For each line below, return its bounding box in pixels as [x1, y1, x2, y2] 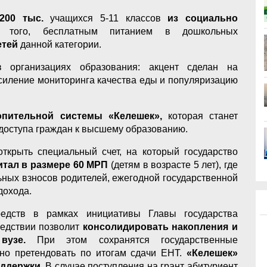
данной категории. [18, 39, 101, 49]
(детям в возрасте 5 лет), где [110, 159, 238, 170]
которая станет [167, 110, 238, 121]
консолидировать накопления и [82, 221, 238, 232]
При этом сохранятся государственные [25, 234, 238, 245]
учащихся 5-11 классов [50, 13, 168, 23]
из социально [167, 13, 238, 23]
